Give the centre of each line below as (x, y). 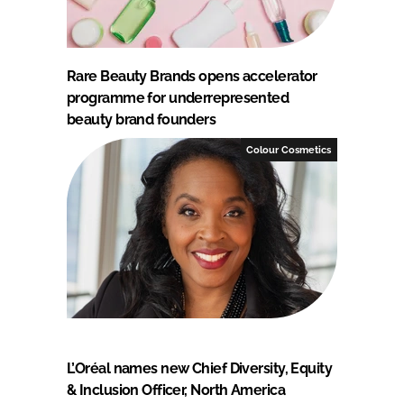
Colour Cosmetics (289, 149)
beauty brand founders (142, 119)
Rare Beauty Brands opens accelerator (192, 76)
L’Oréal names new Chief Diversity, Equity (200, 368)
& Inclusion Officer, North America (176, 390)
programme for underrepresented (178, 97)
